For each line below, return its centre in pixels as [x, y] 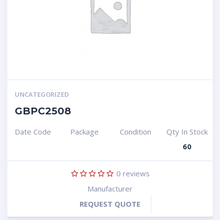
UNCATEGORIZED [42, 94]
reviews [135, 173]
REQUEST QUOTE [110, 204]
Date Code [33, 132]
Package [84, 132]
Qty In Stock [187, 132]
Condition [136, 132]
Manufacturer [110, 189]
